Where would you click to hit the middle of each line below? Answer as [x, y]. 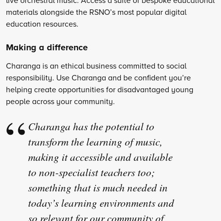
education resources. [42, 23]
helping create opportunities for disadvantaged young [100, 90]
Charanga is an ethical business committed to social [96, 66]
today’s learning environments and [101, 203]
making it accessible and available [100, 157]
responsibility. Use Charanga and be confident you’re [98, 78]
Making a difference [47, 47]
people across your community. [60, 101]
